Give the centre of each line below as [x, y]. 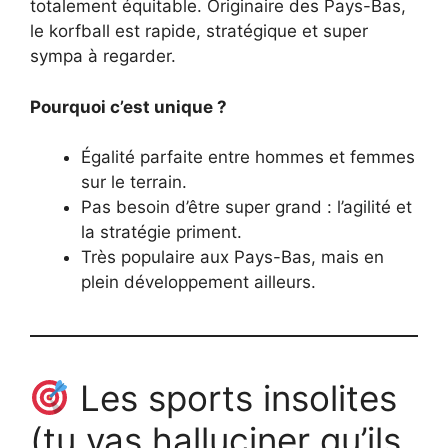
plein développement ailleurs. [198, 282]
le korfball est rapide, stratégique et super [199, 31]
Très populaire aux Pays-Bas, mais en [232, 257]
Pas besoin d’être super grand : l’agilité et [246, 207]
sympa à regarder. [103, 56]
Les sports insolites [233, 398]
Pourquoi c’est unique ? [128, 106]
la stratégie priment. [161, 232]
